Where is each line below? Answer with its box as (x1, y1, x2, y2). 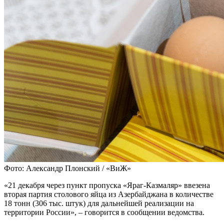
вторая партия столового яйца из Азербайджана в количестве (4, 189, 213, 198)
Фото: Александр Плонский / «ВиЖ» (4, 163, 131, 172)
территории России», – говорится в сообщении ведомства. (4, 207, 204, 216)
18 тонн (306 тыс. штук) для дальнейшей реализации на (4, 198, 194, 207)
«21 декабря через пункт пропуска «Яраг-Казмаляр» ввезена (4, 180, 210, 189)
